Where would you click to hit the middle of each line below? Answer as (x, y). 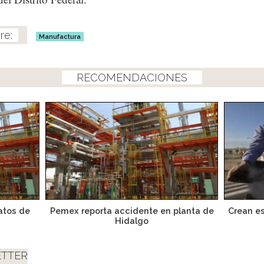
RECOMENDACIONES (132, 77)
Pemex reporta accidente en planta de (132, 210)
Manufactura (60, 36)
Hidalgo (132, 220)
